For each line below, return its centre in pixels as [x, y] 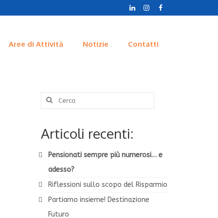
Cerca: [50, 96]
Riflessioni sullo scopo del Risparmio [108, 184]
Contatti [143, 44]
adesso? [61, 169]
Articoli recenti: [87, 133]
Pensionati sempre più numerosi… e [105, 155]
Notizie [95, 44]
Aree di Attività [36, 44]
